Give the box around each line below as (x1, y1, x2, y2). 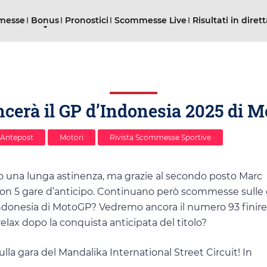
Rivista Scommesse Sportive (110, 133, 211, 142)
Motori (60, 133, 83, 142)
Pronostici (65, 15, 108, 26)
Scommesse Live (114, 15, 187, 26)
